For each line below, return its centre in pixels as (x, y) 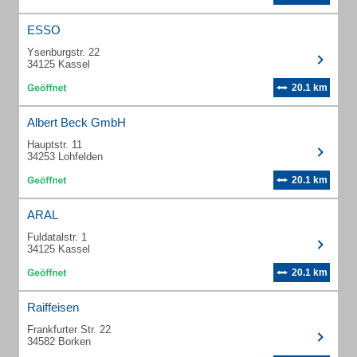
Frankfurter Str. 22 (69, 330)
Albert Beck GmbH (76, 122)
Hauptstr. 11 (55, 145)
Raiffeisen (53, 307)
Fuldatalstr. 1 (57, 237)
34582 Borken (59, 341)
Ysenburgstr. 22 (63, 52)
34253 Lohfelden (65, 157)
